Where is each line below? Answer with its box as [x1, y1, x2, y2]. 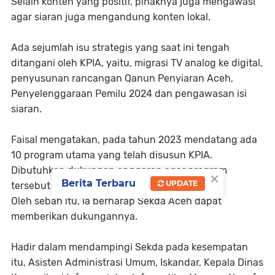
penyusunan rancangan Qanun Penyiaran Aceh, [11, 72, 233, 84]
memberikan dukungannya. [11, 211, 137, 222]
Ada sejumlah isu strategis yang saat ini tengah [11, 42, 230, 53]
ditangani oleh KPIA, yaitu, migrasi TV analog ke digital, [11, 57, 263, 69]
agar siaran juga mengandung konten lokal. [11, 11, 211, 23]
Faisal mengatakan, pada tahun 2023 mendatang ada [11, 134, 257, 145]
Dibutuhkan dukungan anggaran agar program [11, 165, 227, 176]
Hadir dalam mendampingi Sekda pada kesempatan [11, 241, 248, 253]
